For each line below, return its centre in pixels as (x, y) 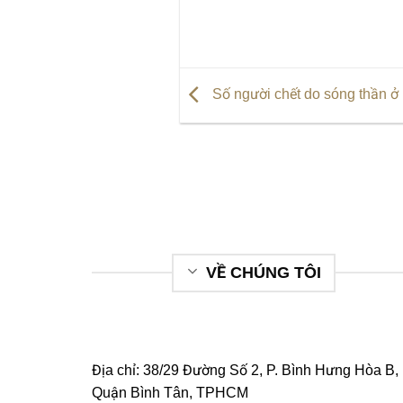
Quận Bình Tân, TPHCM (170, 392)
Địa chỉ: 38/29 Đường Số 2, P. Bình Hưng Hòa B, (245, 370)
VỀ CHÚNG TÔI (263, 273)
